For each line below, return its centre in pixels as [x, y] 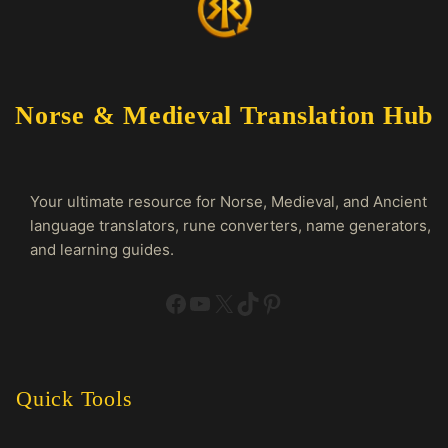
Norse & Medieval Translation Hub [224, 115]
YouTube [235, 302]
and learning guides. [102, 249]
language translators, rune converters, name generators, [230, 225]
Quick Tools [74, 398]
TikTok [271, 302]
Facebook [218, 302]
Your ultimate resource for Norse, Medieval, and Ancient [228, 201]
